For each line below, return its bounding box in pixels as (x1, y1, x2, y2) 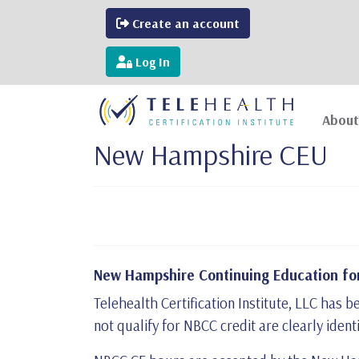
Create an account (129, 15, 240, 31)
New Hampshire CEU (94, 136, 328, 172)
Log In (132, 54, 170, 70)
